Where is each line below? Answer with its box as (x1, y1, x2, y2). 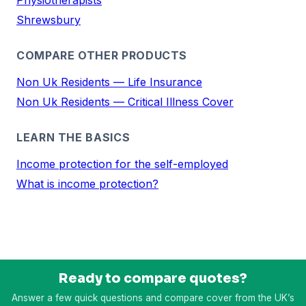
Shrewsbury (16, 12, 81, 27)
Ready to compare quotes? (59, 269, 247, 287)
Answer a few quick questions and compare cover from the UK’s (12, 292, 294, 304)
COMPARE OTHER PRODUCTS (16, 48, 188, 62)
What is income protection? (16, 176, 158, 191)
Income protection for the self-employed (16, 156, 228, 171)
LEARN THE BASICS (16, 130, 130, 144)
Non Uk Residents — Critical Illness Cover (16, 94, 234, 109)
